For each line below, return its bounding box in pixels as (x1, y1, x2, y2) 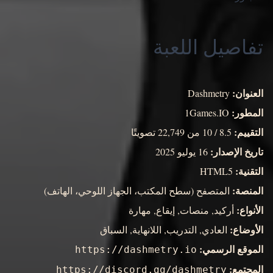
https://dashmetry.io (75, 244, 197, 256)
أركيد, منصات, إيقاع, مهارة (129, 204, 236, 217)
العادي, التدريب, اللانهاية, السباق (100, 223, 230, 236)
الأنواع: (236, 203, 263, 218)
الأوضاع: (230, 222, 263, 237)
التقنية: (235, 164, 263, 179)
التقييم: (234, 125, 263, 140)
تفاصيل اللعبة (153, 33, 263, 60)
